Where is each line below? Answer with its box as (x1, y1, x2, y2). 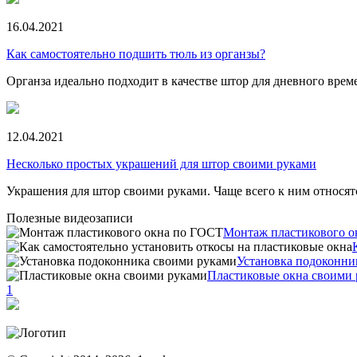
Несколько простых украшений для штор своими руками (6, 157, 316, 171)
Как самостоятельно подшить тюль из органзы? (6, 47, 265, 61)
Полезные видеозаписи (6, 211, 133, 225)
